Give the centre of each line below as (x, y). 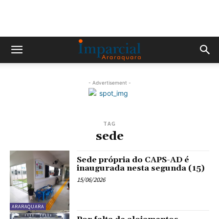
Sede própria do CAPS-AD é (133, 160)
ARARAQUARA (28, 207)
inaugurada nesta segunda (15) (141, 168)
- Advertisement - (109, 83)
